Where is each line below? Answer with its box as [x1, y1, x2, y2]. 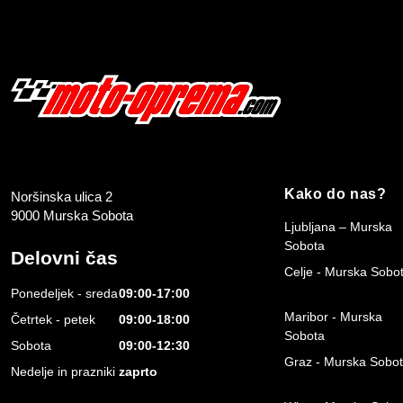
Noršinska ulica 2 [11, 188, 112, 204]
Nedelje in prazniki [11, 364, 115, 380]
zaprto [119, 364, 157, 380]
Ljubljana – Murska [284, 219, 392, 234]
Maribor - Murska [284, 309, 382, 324]
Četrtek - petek [11, 312, 95, 327]
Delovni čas [11, 247, 118, 269]
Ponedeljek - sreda [11, 286, 118, 301]
